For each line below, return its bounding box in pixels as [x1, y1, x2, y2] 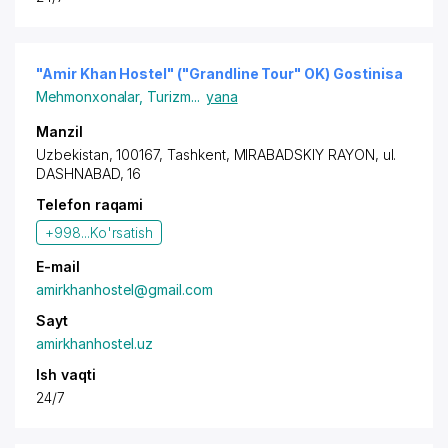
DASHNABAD [36, 165, 120, 182]
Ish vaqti [36, 366, 96, 383]
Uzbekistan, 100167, [36, 146, 167, 163]
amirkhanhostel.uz [36, 335, 154, 352]
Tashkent [167, 146, 226, 163]
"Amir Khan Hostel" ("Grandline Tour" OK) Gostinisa [36, 65, 403, 82]
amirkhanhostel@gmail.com [36, 281, 213, 298]
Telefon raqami [36, 196, 144, 213]
